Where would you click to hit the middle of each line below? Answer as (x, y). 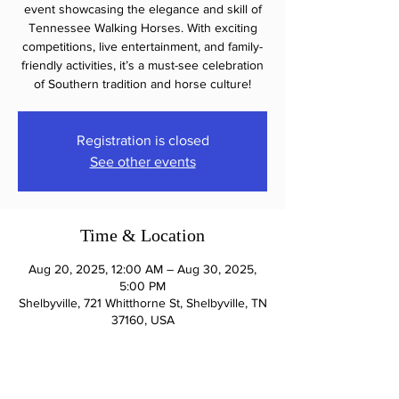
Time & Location (142, 235)
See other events (142, 162)
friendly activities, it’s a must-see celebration (142, 65)
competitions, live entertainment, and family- (142, 46)
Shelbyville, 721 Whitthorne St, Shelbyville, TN (142, 303)
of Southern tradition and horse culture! (142, 84)
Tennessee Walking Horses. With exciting (142, 28)
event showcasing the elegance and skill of (142, 9)
